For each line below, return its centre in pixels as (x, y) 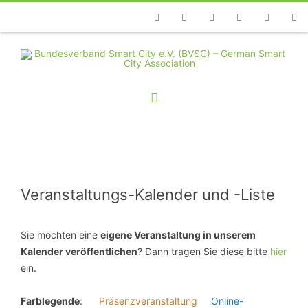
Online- (227, 301)
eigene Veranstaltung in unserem (178, 235)
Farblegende (50, 301)
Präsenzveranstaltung (148, 301)
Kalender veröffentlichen (79, 251)
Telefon (133, 47)
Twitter (187, 47)
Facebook (166, 47)
